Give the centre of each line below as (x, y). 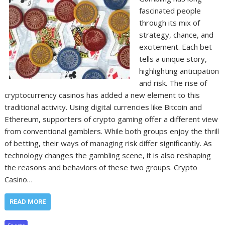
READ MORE (28, 202)
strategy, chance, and (176, 35)
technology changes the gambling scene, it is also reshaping (108, 155)
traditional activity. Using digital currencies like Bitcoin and (103, 107)
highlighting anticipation (179, 71)
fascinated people (170, 11)
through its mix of (169, 23)
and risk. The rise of (173, 83)
